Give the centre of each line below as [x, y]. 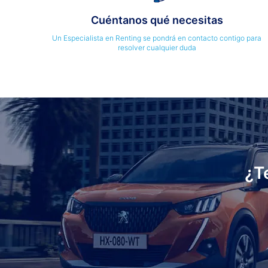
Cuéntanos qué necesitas [157, 20]
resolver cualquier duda [157, 48]
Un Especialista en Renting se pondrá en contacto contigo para [157, 38]
